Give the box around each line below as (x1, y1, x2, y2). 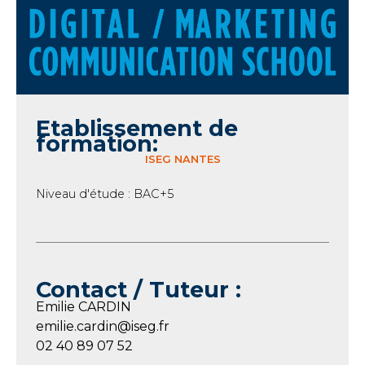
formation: (36, 130, 158, 157)
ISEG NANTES (144, 152, 221, 165)
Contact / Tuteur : (36, 275, 241, 303)
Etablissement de (36, 114, 244, 142)
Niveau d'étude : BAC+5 (36, 186, 174, 201)
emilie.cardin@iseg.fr (36, 318, 169, 334)
